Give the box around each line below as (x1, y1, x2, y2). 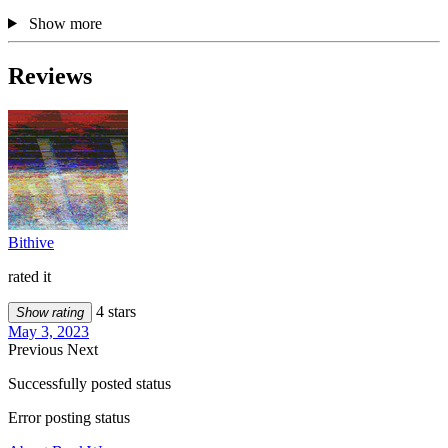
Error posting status (8, 408, 130, 426)
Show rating (16, 304, 84, 320)
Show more (28, 14, 102, 32)
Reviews (8, 62, 92, 89)
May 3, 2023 (8, 322, 89, 340)
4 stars (92, 302, 136, 320)
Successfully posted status (8, 374, 171, 392)
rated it (8, 267, 51, 285)
